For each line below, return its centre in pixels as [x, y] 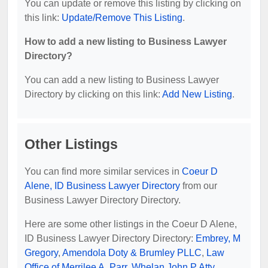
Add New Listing [197, 94]
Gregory [41, 252]
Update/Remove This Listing [122, 17]
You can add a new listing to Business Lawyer [122, 80]
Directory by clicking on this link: [93, 94]
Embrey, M [218, 238]
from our [199, 185]
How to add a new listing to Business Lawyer [126, 41]
